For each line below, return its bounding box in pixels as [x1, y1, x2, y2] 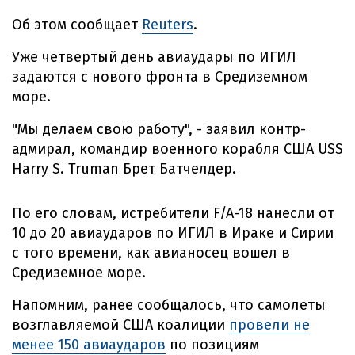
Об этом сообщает [12, 16, 142, 33]
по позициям [166, 336, 259, 353]
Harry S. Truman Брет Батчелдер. [12, 160, 236, 177]
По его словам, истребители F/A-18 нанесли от [12, 204, 334, 222]
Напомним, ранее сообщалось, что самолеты [12, 296, 326, 314]
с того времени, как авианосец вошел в [12, 244, 290, 261]
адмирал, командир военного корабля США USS [12, 140, 343, 158]
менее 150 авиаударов [12, 336, 166, 353]
